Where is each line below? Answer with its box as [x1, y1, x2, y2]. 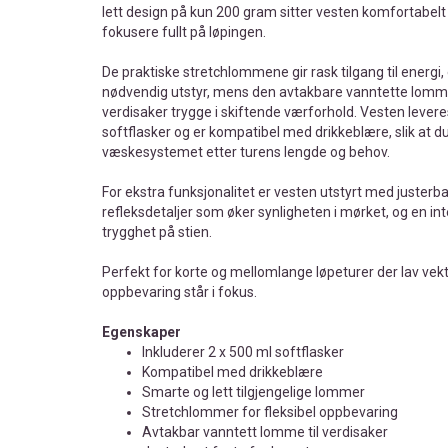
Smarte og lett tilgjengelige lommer [142, 384, 365, 401]
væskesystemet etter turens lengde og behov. [102, 144, 390, 161]
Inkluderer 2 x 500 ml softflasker [142, 344, 344, 361]
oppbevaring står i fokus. [102, 284, 257, 301]
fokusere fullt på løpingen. [102, 24, 266, 41]
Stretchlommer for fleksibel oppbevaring [142, 404, 398, 421]
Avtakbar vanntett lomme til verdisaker [142, 424, 388, 441]
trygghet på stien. [102, 224, 212, 241]
